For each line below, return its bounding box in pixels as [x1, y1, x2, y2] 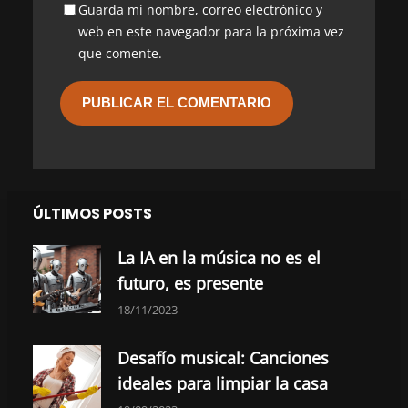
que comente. [78, 45, 162, 63]
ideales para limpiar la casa [117, 372, 328, 395]
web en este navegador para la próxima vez [78, 23, 344, 41]
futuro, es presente [117, 272, 263, 295]
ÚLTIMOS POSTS [33, 203, 152, 225]
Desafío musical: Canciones [117, 347, 329, 370]
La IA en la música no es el [117, 247, 321, 270]
